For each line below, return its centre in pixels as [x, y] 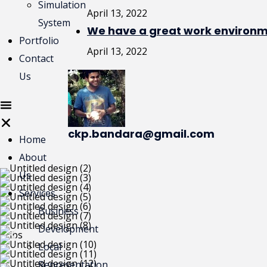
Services [37, 193]
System [54, 23]
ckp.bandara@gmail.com [141, 134]
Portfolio [39, 41]
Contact [36, 58]
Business [58, 211]
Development [68, 229]
